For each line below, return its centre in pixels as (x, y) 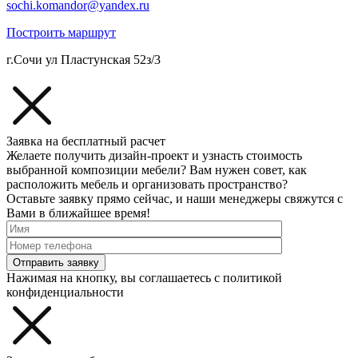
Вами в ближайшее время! (78, 213)
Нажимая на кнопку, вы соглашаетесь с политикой (144, 278)
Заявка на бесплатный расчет (86, 141)
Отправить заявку (56, 263)
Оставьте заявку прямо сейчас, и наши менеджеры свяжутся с (175, 199)
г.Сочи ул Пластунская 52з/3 (84, 60)
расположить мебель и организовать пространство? (147, 184)
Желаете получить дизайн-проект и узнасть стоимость (154, 155)
